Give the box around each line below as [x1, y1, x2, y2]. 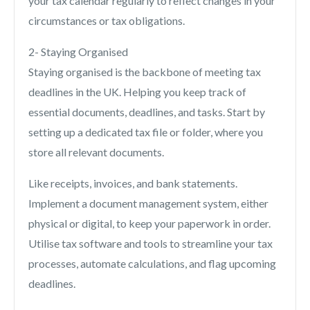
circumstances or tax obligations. [28, 14, 185, 28]
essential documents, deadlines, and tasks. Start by [28, 105, 265, 119]
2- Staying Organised [28, 45, 128, 59]
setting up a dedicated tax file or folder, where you [28, 125, 263, 139]
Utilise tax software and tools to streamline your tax [28, 237, 273, 250]
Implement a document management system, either [28, 197, 268, 210]
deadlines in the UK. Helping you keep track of [28, 85, 246, 99]
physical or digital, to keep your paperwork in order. [28, 217, 271, 230]
